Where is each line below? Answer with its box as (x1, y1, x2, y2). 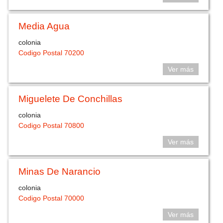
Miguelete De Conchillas (18, 94, 123, 105)
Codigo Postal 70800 (18, 121, 85, 129)
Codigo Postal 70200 (18, 48, 85, 57)
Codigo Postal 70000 (18, 194, 85, 202)
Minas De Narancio (18, 166, 101, 177)
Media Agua (18, 21, 70, 32)
